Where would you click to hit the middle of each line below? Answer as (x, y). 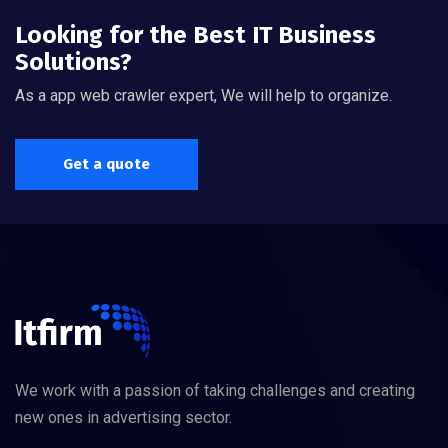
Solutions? (73, 62)
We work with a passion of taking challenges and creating (215, 391)
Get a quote (106, 164)
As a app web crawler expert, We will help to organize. (203, 96)
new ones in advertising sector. (123, 418)
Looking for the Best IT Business (195, 35)
